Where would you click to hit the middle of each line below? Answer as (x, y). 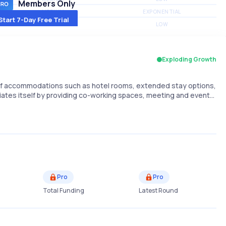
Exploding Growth (189, 60)
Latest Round (158, 190)
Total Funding (63, 190)
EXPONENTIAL (162, 12)
